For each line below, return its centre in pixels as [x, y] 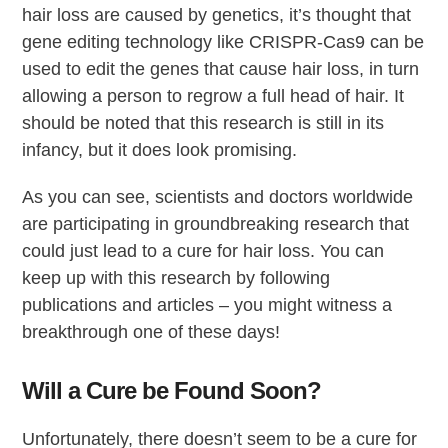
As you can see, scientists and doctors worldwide [218, 196]
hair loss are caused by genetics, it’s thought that [217, 14]
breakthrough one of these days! [151, 331]
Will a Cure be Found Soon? [172, 390]
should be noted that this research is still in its [203, 122]
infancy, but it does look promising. [160, 149]
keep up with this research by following [176, 277]
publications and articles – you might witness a [207, 304]
